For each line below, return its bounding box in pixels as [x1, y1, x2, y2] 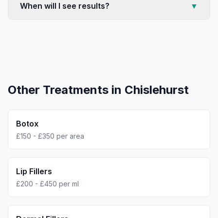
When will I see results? [20, 1, 109, 11]
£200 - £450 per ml [16, 180, 79, 188]
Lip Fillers [16, 166, 52, 176]
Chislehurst [125, 83, 189, 97]
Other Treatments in [8, 83, 125, 97]
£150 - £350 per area [16, 132, 84, 140]
